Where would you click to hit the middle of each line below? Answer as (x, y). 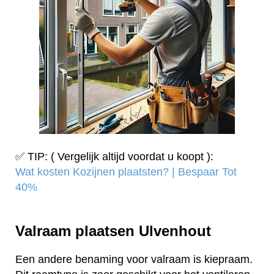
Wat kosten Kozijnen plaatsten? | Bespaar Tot (126, 172)
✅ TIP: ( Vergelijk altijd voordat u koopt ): (114, 157)
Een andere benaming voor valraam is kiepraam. (134, 259)
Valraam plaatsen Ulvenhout (113, 231)
